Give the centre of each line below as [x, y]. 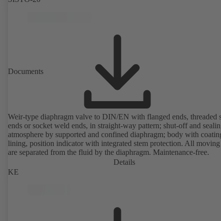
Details [124, 162]
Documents [26, 72]
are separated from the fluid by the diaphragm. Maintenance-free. [109, 152]
